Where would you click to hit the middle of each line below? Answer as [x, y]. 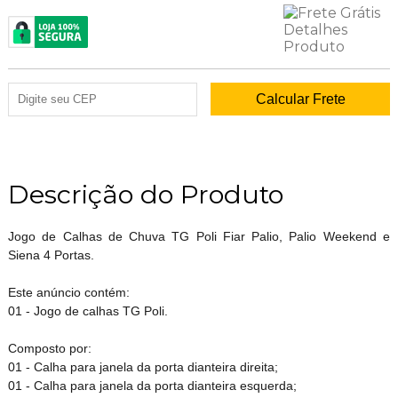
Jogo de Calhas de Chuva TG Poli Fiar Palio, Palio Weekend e [199, 236]
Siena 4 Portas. [51, 255]
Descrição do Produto [145, 194]
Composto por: [49, 348]
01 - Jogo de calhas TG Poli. [88, 310]
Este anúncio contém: [68, 292]
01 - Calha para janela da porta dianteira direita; [143, 366]
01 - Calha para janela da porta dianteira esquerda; [152, 385]
